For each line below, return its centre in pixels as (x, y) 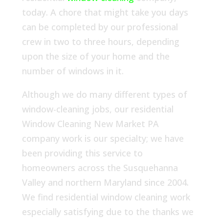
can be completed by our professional (100, 27)
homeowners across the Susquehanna (100, 168)
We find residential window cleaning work (106, 197)
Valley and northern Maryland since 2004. (105, 183)
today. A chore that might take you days (105, 12)
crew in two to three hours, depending (100, 42)
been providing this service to (82, 153)
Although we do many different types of (104, 95)
